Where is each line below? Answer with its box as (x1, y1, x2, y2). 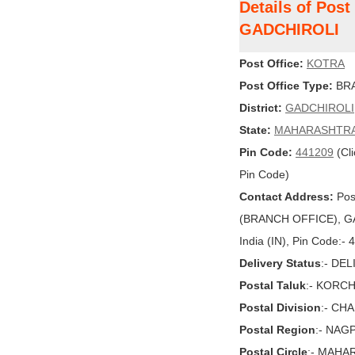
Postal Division (239, 301, 321, 314)
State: (239, 124, 271, 136)
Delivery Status (239, 257, 321, 269)
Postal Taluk (239, 279, 306, 292)
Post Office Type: (239, 79, 333, 92)
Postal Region (239, 323, 315, 336)
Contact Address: (239, 190, 334, 203)
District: (239, 101, 282, 114)
